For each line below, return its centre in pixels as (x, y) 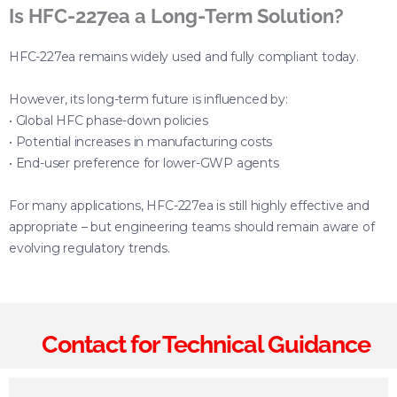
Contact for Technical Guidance (206, 344)
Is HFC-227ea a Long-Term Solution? (176, 16)
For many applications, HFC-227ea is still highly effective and (189, 205)
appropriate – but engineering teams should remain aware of (192, 226)
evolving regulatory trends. (90, 248)
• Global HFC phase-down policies (109, 120)
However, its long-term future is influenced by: (148, 99)
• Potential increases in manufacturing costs (141, 141)
